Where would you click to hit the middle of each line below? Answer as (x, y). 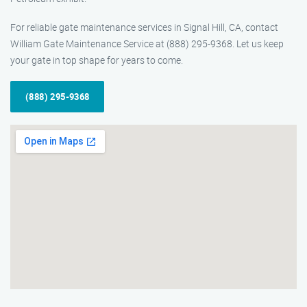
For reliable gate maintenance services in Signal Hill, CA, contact (144, 27)
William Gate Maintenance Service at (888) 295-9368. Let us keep (147, 44)
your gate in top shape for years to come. (97, 60)
